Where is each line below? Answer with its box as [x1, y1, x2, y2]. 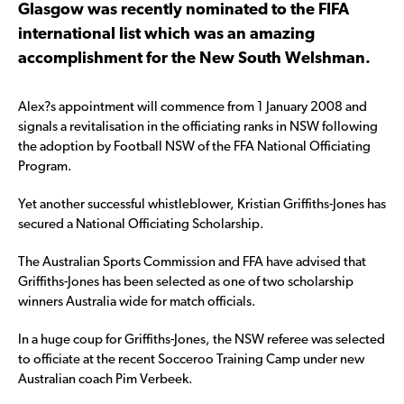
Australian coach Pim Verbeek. [18, 372, 193, 387]
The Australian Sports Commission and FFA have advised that [18, 255, 366, 270]
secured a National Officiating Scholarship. [18, 217, 264, 232]
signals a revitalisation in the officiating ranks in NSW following [18, 120, 378, 134]
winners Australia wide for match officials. [18, 295, 256, 309]
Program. [18, 160, 72, 174]
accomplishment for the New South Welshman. [18, 50, 371, 68]
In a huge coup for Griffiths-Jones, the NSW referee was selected [18, 333, 385, 347]
